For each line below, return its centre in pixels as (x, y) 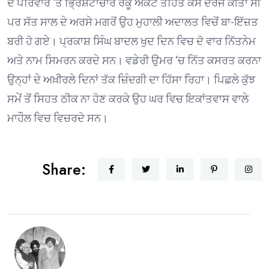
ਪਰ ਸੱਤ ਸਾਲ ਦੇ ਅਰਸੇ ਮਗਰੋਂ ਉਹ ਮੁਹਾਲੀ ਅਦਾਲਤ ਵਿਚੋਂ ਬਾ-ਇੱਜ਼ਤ (133, 22)
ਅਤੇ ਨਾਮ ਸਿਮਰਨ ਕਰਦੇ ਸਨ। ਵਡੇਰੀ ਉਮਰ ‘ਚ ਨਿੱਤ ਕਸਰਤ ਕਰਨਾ (134, 61)
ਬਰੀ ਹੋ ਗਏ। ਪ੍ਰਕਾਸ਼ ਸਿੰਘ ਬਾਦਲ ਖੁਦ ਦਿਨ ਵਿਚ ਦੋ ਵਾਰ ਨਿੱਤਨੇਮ (131, 41)
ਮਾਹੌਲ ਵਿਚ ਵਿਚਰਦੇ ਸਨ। (58, 118)
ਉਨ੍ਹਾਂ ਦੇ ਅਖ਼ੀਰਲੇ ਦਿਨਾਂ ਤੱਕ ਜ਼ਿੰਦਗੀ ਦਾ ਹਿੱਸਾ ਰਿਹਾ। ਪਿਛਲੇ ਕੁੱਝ (131, 80)
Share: (64, 170)
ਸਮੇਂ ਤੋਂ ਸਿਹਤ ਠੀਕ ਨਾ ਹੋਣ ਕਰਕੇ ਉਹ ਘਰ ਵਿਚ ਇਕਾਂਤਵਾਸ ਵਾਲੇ (128, 99)
